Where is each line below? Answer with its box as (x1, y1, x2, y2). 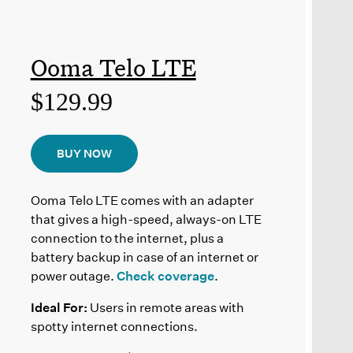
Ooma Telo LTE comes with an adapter (30, 192, 254, 208)
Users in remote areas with (87, 299, 244, 315)
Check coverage (116, 268, 214, 284)
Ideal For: (30, 299, 87, 315)
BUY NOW (56, 146, 112, 161)
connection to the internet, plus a (30, 230, 224, 246)
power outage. (30, 268, 117, 284)
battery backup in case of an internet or (30, 249, 258, 265)
